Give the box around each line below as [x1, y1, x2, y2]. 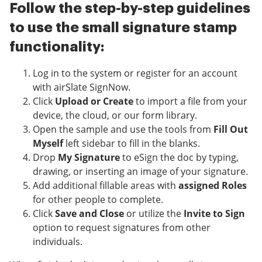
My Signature [58, 151, 120, 164]
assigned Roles [178, 179, 247, 192]
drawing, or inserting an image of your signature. [33, 165, 248, 178]
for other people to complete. [33, 193, 163, 206]
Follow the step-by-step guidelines [9, 1, 250, 16]
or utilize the [124, 207, 184, 220]
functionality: [9, 40, 105, 54]
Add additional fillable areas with [33, 179, 178, 192]
